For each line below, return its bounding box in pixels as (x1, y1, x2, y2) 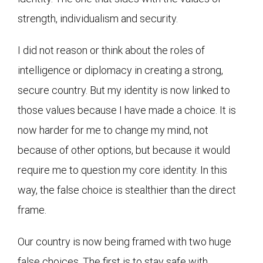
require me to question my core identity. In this (18, 163, 227, 176)
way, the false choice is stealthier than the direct (18, 183, 236, 196)
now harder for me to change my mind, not (18, 123, 208, 136)
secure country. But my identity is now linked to (18, 83, 230, 96)
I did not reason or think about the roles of (18, 43, 205, 56)
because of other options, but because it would (18, 143, 230, 156)
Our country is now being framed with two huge (18, 235, 231, 248)
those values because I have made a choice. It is (18, 103, 236, 116)
